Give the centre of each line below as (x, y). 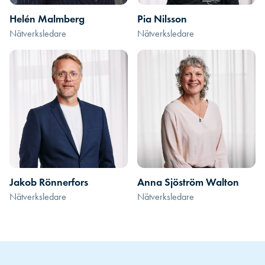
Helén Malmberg (47, 19)
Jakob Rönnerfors (49, 182)
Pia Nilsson (162, 19)
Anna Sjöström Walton (188, 182)
